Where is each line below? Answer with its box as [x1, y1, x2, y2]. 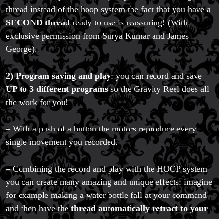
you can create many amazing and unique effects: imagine [6, 176, 212, 187]
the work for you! [6, 97, 68, 107]
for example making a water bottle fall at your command [6, 190, 207, 200]
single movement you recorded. [6, 137, 118, 147]
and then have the [6, 203, 71, 213]
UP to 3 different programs [6, 84, 108, 94]
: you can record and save [111, 70, 202, 81]
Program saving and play [16, 70, 111, 81]
